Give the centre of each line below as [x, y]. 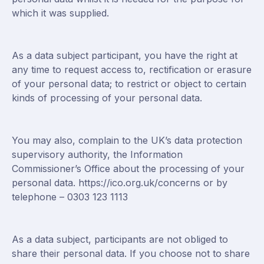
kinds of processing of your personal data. [107, 98]
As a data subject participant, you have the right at [125, 55]
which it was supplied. [60, 13]
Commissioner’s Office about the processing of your [128, 169]
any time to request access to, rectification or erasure [132, 70]
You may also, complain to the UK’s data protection [127, 140]
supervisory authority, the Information [97, 154]
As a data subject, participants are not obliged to [120, 239]
